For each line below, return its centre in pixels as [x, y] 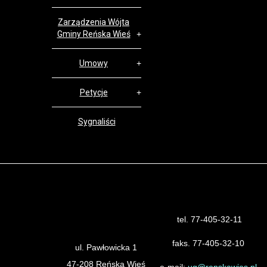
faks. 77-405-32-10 [208, 243]
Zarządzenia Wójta [94, 22]
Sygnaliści [97, 122]
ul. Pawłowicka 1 [106, 247]
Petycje [94, 92]
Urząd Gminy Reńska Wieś [106, 231]
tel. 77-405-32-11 [208, 219]
